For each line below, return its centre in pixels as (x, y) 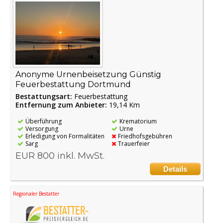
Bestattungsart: (45, 97)
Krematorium (138, 121)
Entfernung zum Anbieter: (61, 105)
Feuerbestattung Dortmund (73, 85)
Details (175, 169)
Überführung (44, 121)
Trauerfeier (134, 144)
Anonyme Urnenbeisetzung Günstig (88, 75)
